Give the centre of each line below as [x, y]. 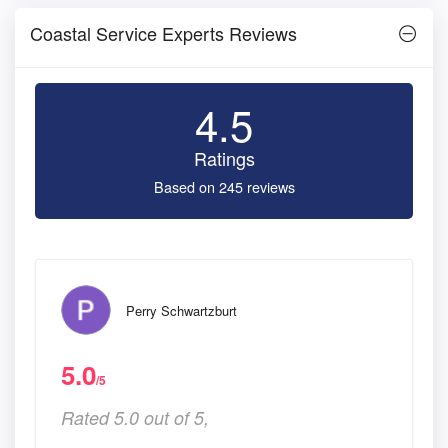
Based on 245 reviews [224, 186]
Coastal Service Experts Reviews [163, 32]
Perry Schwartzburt [181, 310]
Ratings [224, 157]
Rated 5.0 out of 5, [135, 417]
